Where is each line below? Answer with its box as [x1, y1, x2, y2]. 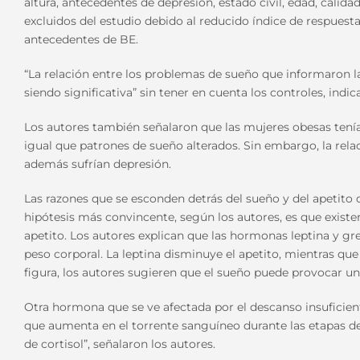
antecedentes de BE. [24, 32, 138, 47]
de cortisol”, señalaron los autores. [24, 337, 215, 352]
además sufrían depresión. [24, 157, 171, 172]
